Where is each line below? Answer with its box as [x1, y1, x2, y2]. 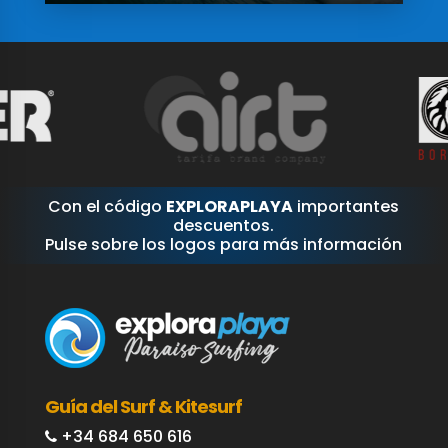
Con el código [48, 195, 167, 219]
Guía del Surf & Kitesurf [44, 394, 242, 420]
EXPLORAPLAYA [166, 195, 294, 219]
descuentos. [173, 214, 275, 238]
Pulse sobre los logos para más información [45, 233, 403, 257]
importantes [293, 195, 400, 219]
